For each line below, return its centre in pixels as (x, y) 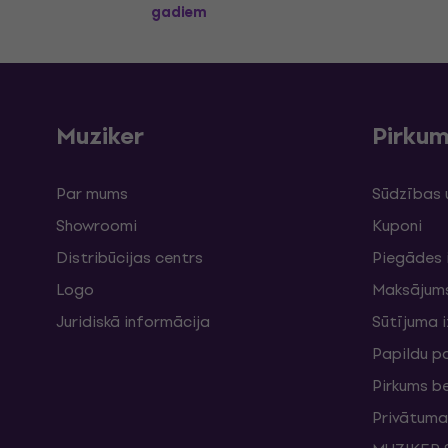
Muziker (100, 136)
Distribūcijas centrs (129, 257)
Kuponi (397, 225)
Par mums (92, 193)
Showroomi (96, 225)
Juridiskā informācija (133, 321)
